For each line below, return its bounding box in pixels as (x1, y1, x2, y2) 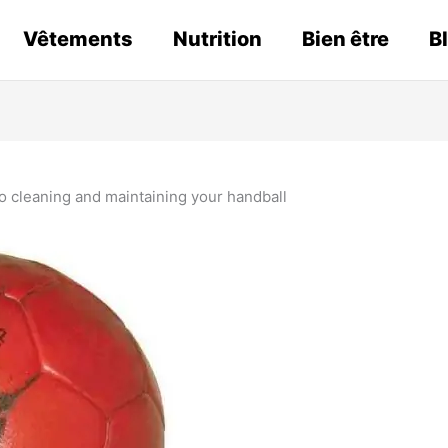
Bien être (302, 27, 389, 51)
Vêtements (23, 27, 133, 51)
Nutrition (173, 27, 262, 51)
